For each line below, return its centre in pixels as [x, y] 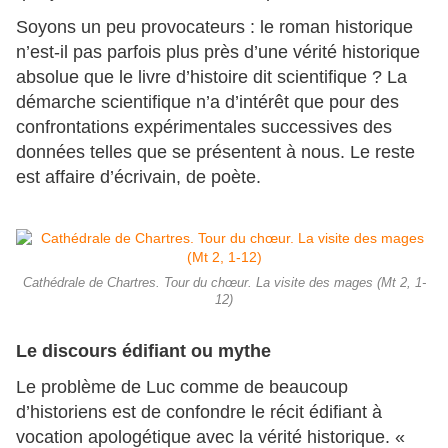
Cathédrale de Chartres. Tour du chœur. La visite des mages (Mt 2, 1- [224, 283]
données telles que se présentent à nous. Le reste [215, 152]
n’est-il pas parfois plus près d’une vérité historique [218, 52]
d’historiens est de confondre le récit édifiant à [199, 412]
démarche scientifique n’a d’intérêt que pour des [207, 102]
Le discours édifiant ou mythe [143, 351]
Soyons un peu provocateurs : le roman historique [214, 27]
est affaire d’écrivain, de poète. [138, 177]
